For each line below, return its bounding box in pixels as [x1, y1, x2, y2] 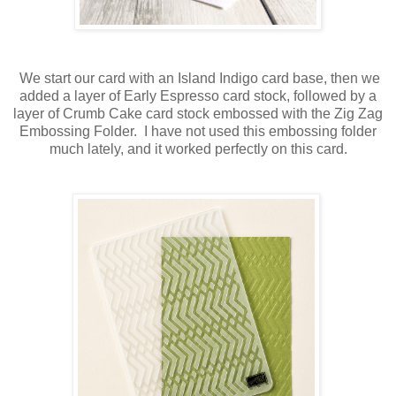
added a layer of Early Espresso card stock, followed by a [19, 88, 377, 104]
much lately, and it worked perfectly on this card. [49, 141, 347, 157]
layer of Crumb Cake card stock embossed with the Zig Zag [13, 106, 383, 122]
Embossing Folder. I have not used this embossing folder [19, 124, 377, 140]
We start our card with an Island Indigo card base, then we [16, 71, 380, 87]
